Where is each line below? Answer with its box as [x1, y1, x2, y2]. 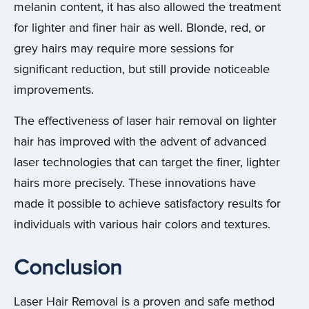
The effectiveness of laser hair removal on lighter [14, 113, 277, 128]
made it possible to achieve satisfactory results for [14, 196, 281, 211]
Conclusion [14, 254, 122, 281]
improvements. [14, 83, 94, 98]
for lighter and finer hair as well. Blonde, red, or [14, 21, 266, 36]
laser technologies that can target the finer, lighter [14, 154, 280, 170]
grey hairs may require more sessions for [14, 41, 234, 57]
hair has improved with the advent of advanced [14, 134, 266, 149]
